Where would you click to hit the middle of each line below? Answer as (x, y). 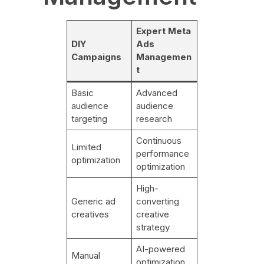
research (154, 119)
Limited (87, 147)
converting (158, 202)
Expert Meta (164, 31)
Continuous (159, 141)
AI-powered (161, 249)
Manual (86, 256)
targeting (90, 119)
